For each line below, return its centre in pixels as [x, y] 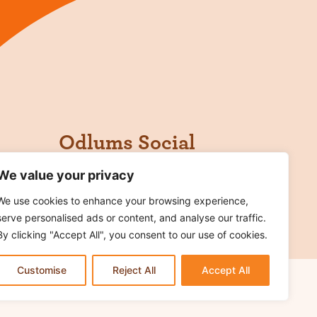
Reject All [134, 270]
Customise [41, 270]
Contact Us [218, 294]
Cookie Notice [126, 294]
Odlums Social [127, 143]
